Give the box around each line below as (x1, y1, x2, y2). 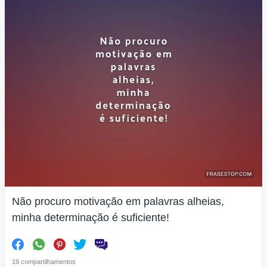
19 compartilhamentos (12, 258, 76, 265)
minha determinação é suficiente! (12, 212, 169, 223)
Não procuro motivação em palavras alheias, (12, 195, 224, 207)
